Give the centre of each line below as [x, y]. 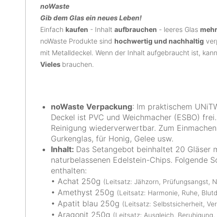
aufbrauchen [136, 29]
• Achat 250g [77, 181]
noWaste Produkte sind [77, 41]
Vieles [51, 64]
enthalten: [69, 170]
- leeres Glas [178, 29]
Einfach [53, 29]
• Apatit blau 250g [86, 203]
